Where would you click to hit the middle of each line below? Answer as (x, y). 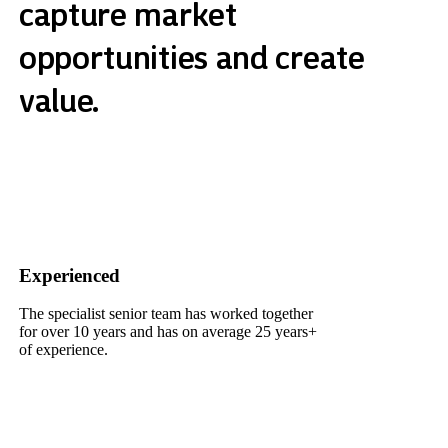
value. (59, 100)
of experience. (63, 349)
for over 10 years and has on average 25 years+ (167, 331)
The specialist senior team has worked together (165, 313)
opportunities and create (191, 57)
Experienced (69, 276)
